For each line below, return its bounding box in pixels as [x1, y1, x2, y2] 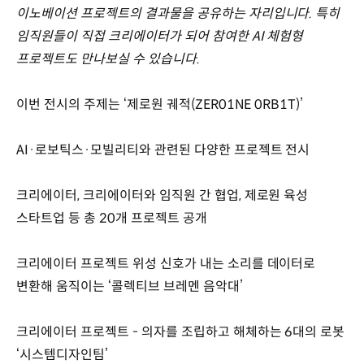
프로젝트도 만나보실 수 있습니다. [16, 50, 200, 67]
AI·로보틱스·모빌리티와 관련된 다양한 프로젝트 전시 [16, 141, 310, 158]
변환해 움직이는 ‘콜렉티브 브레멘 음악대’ [16, 277, 243, 295]
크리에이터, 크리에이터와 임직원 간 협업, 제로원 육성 [16, 186, 309, 204]
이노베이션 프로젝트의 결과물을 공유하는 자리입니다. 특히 [16, 4, 340, 22]
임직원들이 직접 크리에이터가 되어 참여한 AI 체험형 [16, 27, 304, 45]
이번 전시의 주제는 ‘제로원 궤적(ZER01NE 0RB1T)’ [16, 95, 304, 113]
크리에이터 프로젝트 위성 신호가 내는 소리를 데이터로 [16, 254, 316, 272]
